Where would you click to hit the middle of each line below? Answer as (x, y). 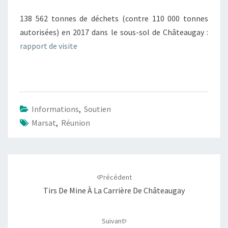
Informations (55, 109)
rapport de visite (49, 46)
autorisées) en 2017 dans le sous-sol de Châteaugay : (114, 32)
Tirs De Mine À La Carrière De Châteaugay (114, 191)
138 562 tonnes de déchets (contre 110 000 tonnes (114, 19)
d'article (27, 174)
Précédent (115, 177)
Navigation (34, 160)
